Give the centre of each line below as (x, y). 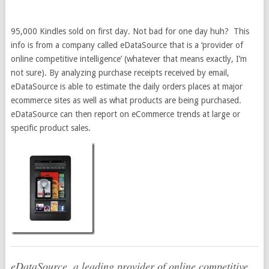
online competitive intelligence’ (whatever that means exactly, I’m (128, 59)
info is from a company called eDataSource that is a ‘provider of (127, 45)
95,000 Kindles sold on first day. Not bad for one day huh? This (130, 31)
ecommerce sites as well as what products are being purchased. (126, 100)
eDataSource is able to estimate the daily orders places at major (126, 86)
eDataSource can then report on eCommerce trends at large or (125, 114)
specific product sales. (50, 128)
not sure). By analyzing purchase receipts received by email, (120, 73)
